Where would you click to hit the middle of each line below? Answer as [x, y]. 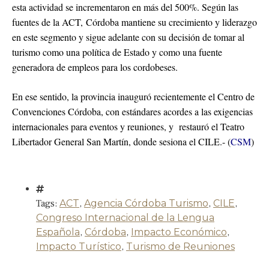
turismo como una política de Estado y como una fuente [117, 52]
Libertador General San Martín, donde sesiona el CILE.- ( [121, 142]
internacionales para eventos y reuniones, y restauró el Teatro [128, 127]
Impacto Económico [179, 232]
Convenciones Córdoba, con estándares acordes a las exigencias [132, 112]
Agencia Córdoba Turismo [146, 204]
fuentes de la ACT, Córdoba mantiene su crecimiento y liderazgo [134, 22]
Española [58, 232]
